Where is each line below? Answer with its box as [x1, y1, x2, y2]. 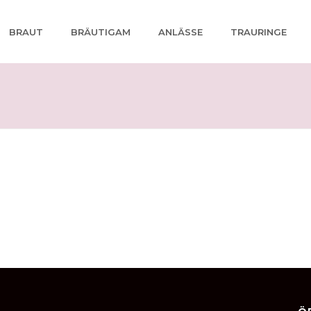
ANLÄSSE [158, 26, 203, 37]
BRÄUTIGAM [71, 26, 131, 37]
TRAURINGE [230, 26, 287, 37]
